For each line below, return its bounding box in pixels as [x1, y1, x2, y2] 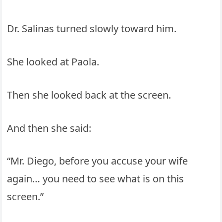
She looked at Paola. [7, 55, 100, 68]
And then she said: [7, 121, 92, 135]
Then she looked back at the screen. [7, 88, 171, 102]
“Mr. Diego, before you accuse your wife [7, 154, 188, 168]
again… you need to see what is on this [7, 172, 184, 186]
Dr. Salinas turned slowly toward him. [7, 22, 177, 36]
